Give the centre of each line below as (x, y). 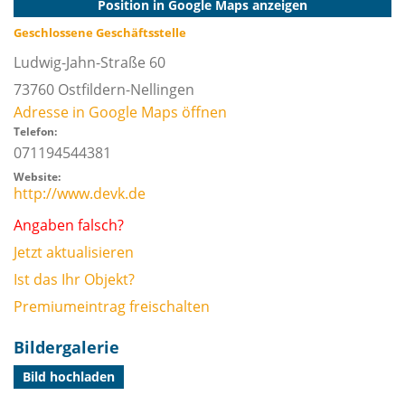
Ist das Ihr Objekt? (74, 279)
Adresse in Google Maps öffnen (120, 112)
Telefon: (35, 132)
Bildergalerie (66, 347)
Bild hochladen (69, 377)
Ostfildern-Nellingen (126, 89)
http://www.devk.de (80, 193)
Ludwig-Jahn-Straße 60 (89, 62)
